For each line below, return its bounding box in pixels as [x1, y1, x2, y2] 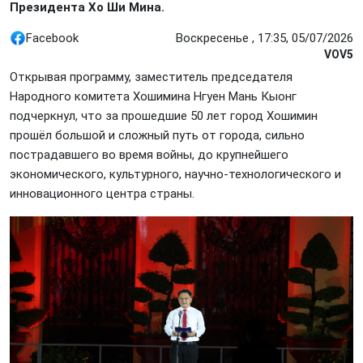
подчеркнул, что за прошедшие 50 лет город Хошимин [10, 109, 318, 123]
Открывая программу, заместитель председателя [10, 70, 293, 84]
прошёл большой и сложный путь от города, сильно [10, 128, 305, 143]
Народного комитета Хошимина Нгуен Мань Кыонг [10, 89, 297, 104]
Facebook [26, 31, 79, 45]
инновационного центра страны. [10, 186, 194, 201]
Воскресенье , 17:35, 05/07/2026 [176, 31, 353, 45]
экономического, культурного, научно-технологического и [10, 167, 341, 181]
